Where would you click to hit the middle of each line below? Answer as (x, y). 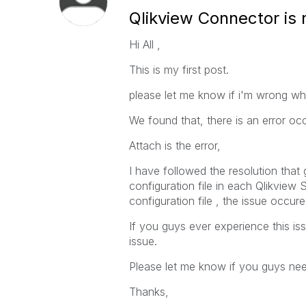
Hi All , (144, 44)
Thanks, (149, 292)
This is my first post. (179, 70)
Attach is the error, (175, 145)
